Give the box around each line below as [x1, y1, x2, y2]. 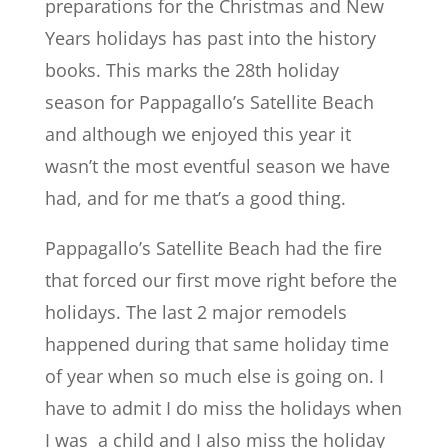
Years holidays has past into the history [44, 26, 376, 50]
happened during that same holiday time [44, 332, 389, 356]
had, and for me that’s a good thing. [44, 186, 346, 210]
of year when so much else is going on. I [44, 364, 384, 388]
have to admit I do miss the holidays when [44, 396, 402, 420]
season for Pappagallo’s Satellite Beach [44, 90, 374, 114]
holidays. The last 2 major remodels [44, 300, 347, 324]
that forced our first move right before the [44, 268, 397, 292]
